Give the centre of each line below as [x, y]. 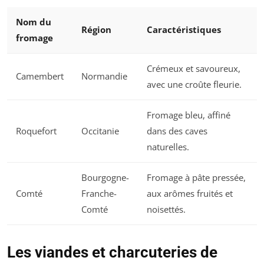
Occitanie [100, 131]
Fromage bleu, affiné [189, 115]
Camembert [40, 76]
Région [96, 29]
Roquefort [36, 131]
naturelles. [168, 146]
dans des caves [177, 131]
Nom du [34, 22]
